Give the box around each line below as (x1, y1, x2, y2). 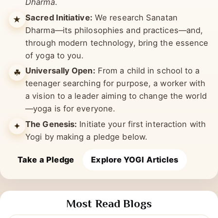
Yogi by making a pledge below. (25, 151, 148, 161)
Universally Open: (25, 85, 95, 95)
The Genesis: (25, 138, 77, 148)
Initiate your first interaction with (77, 138, 206, 148)
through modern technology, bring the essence (25, 57, 209, 67)
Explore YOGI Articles (91, 174, 179, 184)
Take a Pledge (17, 174, 74, 184)
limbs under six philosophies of (25, 3, 149, 14)
